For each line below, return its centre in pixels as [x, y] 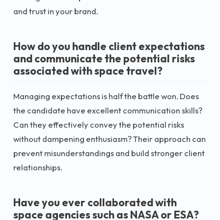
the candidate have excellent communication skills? [108, 110]
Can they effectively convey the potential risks [99, 124]
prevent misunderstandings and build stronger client [109, 153]
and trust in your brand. [56, 11]
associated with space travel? [88, 71]
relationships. [38, 167]
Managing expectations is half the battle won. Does [106, 96]
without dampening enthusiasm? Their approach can [110, 138]
